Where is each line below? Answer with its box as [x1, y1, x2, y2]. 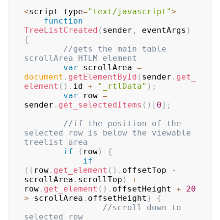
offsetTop [122, 165, 166, 175]
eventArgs [137, 26, 186, 35]
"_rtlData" [98, 82, 147, 91]
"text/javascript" [88, 7, 171, 16]
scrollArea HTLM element [24, 54, 147, 63]
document [24, 72, 63, 82]
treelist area [24, 137, 98, 147]
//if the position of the [63, 119, 181, 128]
